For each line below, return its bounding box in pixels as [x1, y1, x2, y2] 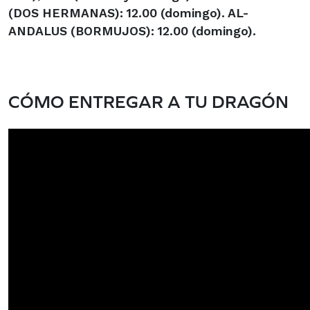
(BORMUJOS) [71, 24, 151, 38]
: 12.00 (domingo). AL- [120, 6, 248, 20]
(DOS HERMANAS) [8, 6, 120, 20]
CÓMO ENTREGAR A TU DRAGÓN [8, 91, 289, 111]
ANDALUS [8, 24, 71, 38]
